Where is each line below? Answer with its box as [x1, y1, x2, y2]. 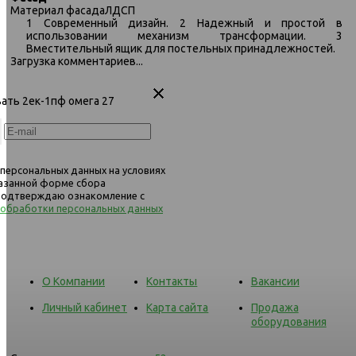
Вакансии [250, 274, 300, 288]
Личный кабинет [42, 300, 127, 314]
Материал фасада [10, 3, 105, 17]
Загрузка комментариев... [10, 54, 143, 68]
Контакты [146, 274, 198, 288]
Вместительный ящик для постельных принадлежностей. [26, 41, 335, 55]
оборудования [250, 315, 327, 328]
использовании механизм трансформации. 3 [26, 29, 342, 42]
